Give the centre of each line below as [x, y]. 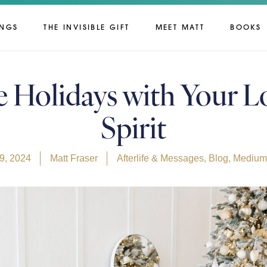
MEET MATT [180, 27]
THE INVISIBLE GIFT [87, 27]
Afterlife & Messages [160, 158]
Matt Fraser [74, 158]
